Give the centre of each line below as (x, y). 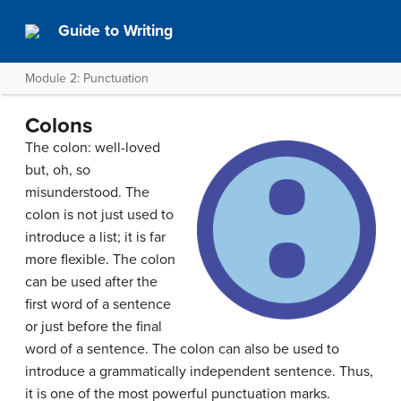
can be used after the (91, 282)
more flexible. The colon (100, 260)
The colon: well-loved (93, 148)
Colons (59, 126)
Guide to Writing (116, 31)
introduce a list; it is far (95, 237)
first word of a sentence (98, 304)
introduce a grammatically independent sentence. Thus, (199, 371)
